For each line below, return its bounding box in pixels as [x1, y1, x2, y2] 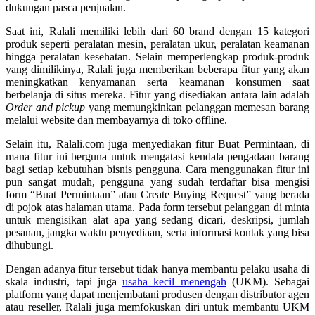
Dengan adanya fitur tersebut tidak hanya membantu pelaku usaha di [6, 263, 309, 276]
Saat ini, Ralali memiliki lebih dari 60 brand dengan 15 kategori [6, 25, 309, 38]
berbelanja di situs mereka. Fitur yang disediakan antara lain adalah [6, 89, 309, 101]
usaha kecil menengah [122, 276, 226, 288]
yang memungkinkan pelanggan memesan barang [85, 101, 310, 114]
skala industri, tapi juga [6, 276, 122, 288]
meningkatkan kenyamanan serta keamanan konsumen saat [6, 76, 309, 89]
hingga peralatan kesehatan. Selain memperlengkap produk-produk [6, 51, 309, 63]
